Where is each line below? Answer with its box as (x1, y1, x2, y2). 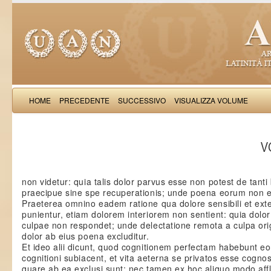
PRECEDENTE (59, 95, 109, 105)
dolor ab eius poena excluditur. (22, 230, 149, 242)
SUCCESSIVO (118, 95, 166, 105)
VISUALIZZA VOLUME (174, 95, 248, 105)
